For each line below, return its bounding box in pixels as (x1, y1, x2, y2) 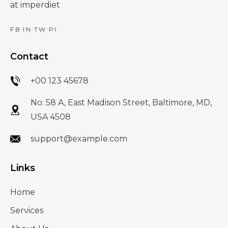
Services (10, 206, 43, 216)
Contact (10, 51, 48, 63)
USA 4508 (31, 112, 71, 122)
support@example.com (31, 134, 127, 144)
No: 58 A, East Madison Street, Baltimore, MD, (31, 98, 212, 108)
